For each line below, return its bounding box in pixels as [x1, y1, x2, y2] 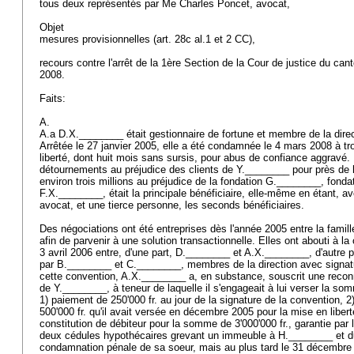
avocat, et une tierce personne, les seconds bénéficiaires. [40, 199, 307, 211]
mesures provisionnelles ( [40, 33, 156, 45]
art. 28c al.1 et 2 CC [156, 33, 249, 45]
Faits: [40, 92, 69, 104]
